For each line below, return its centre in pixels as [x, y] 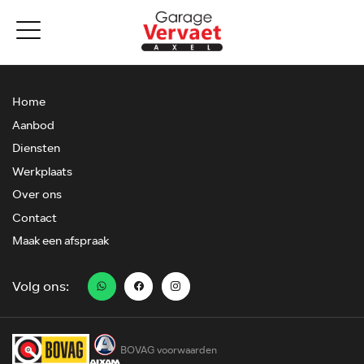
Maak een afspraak [61, 241]
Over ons [37, 195]
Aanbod [33, 125]
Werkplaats [42, 171]
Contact [35, 218]
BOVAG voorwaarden [169, 350]
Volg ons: [41, 286]
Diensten [36, 148]
